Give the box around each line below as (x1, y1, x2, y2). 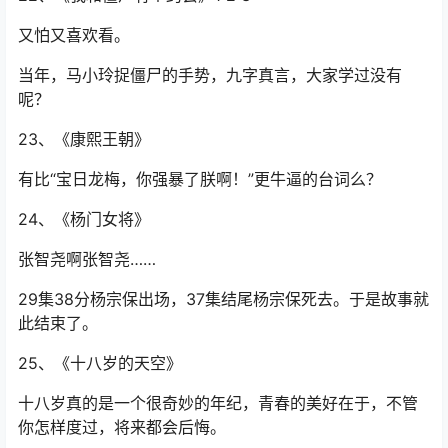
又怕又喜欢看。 (18, 25, 130, 46)
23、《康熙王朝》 (18, 129, 150, 150)
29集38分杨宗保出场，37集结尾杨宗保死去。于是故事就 (18, 289, 429, 310)
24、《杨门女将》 (18, 209, 150, 230)
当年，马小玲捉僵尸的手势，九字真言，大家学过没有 (18, 65, 402, 86)
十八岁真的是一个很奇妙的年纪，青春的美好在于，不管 (18, 393, 418, 414)
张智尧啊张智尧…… (18, 249, 156, 270)
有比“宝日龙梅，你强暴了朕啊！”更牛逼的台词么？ (18, 169, 382, 190)
